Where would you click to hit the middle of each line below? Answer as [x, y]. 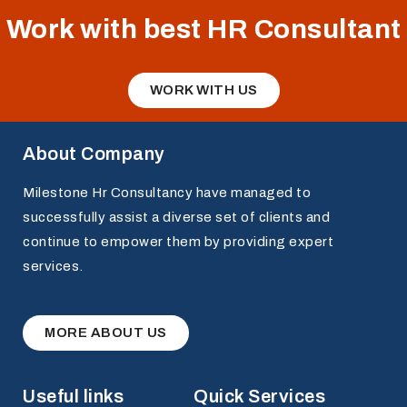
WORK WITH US [203, 89]
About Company [94, 153]
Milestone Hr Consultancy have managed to [167, 192]
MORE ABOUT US [106, 332]
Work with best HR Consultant [203, 29]
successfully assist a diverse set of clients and [176, 217]
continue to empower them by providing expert [178, 241]
